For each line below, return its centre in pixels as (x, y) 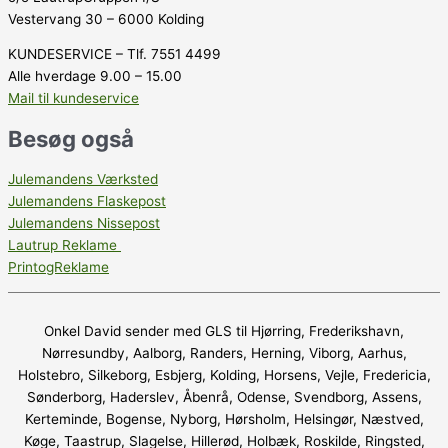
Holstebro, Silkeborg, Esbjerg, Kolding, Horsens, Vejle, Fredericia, (224, 375)
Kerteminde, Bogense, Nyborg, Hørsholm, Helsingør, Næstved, (224, 419)
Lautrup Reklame (64, 245)
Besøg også (71, 138)
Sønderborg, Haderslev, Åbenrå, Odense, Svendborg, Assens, (224, 397)
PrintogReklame (58, 267)
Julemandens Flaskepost (87, 201)
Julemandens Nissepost (84, 223)
